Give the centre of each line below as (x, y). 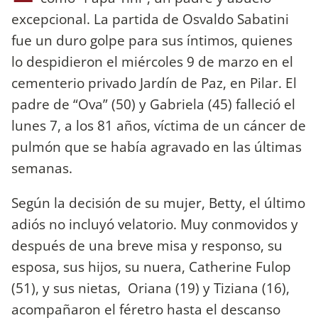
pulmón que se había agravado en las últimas (157, 146)
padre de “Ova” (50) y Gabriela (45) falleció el (153, 104)
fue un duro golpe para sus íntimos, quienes (152, 40)
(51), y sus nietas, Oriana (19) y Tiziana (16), (150, 287)
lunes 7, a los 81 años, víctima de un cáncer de (159, 125)
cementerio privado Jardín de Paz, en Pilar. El (154, 82)
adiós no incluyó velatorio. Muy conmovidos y (155, 224)
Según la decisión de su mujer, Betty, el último (158, 202)
